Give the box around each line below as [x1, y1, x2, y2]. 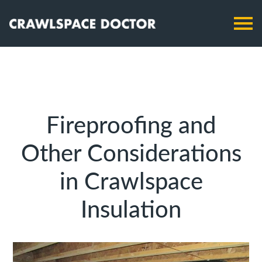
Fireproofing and [46, 115, 216, 138]
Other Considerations [20, 143, 242, 166]
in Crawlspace [59, 171, 203, 194]
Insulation [81, 199, 181, 222]
